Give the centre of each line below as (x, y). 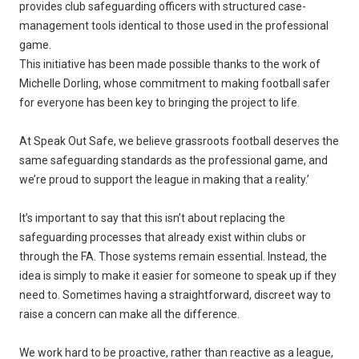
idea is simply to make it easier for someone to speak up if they (178, 276)
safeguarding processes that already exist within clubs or (163, 238)
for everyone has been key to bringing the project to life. (159, 103)
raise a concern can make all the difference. (129, 315)
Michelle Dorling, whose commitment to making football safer (175, 84)
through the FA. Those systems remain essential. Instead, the (173, 257)
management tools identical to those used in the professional (174, 26)
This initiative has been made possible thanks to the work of (170, 65)
